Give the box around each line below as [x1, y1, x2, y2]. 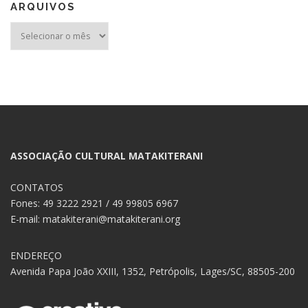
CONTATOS [10, 180, 63, 194]
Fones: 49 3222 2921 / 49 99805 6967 [10, 196, 178, 210]
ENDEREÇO [10, 248, 62, 262]
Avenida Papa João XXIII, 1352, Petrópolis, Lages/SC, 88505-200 [10, 264, 295, 278]
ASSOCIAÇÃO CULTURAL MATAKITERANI [10, 148, 203, 162]
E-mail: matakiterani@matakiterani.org [10, 212, 180, 225]
